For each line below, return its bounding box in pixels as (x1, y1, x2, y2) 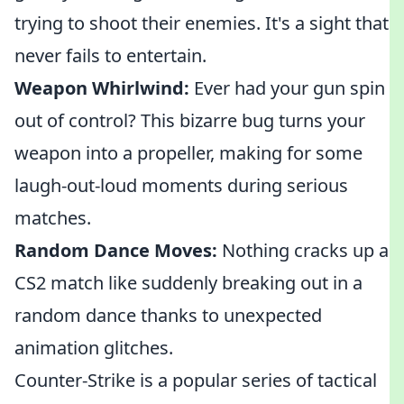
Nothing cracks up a (217, 238, 389, 262)
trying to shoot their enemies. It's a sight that (14, 11, 389, 35)
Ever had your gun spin (189, 76, 385, 100)
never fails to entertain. (14, 43, 207, 68)
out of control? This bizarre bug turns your (14, 108, 365, 133)
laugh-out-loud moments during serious (14, 173, 348, 197)
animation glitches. (14, 335, 173, 360)
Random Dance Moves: (14, 238, 217, 262)
